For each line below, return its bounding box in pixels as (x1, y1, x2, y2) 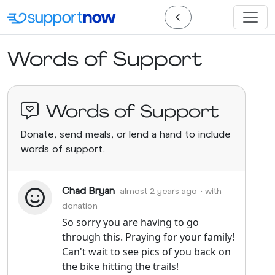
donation (62, 200, 98, 211)
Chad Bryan (62, 184, 115, 196)
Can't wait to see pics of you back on (62, 245, 231, 258)
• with (200, 185, 222, 196)
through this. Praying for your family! (62, 230, 234, 244)
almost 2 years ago (120, 185, 197, 196)
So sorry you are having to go (62, 215, 199, 229)
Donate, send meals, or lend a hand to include (20, 128, 231, 139)
